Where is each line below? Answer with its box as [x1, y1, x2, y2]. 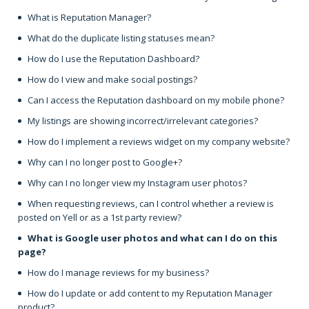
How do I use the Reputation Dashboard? [28, 52, 199, 65]
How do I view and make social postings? [28, 72, 197, 86]
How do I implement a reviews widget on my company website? [28, 134, 290, 148]
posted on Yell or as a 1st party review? [18, 210, 181, 223]
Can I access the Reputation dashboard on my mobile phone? [28, 93, 284, 106]
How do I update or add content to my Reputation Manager [28, 286, 272, 299]
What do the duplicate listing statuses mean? [28, 31, 215, 44]
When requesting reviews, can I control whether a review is [28, 197, 274, 210]
